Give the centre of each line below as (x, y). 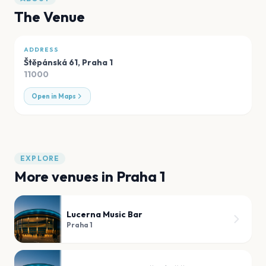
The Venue (50, 16)
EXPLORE (40, 158)
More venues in (65, 176)
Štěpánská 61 (51, 62)
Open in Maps (54, 96)
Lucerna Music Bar (104, 214)
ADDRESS (41, 49)
